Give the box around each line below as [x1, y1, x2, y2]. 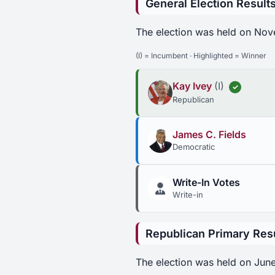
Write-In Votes [172, 176, 240, 188]
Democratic [172, 142, 215, 152]
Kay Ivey [172, 80, 212, 93]
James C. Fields [172, 128, 246, 141]
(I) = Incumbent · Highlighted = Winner [136, 51, 266, 60]
